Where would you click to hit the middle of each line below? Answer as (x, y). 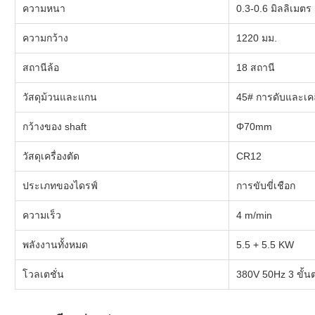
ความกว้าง (45, 38)
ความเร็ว (42, 215)
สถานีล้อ (41, 67)
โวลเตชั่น (43, 274)
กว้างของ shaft (54, 126)
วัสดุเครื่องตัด (51, 156)
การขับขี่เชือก (266, 185)
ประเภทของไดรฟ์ (60, 185)
